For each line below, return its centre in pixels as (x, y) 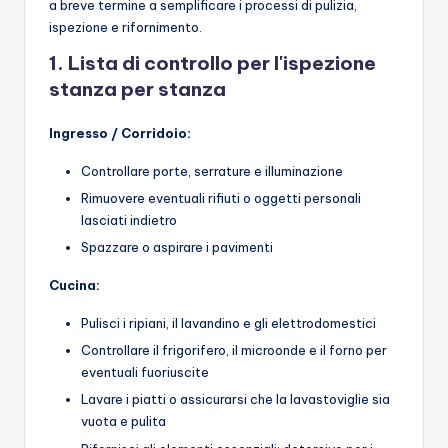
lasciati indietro (129, 220)
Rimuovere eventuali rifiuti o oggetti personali (221, 198)
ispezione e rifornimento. (125, 27)
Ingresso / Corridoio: (120, 133)
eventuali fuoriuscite (145, 372)
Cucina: (74, 285)
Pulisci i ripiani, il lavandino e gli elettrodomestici (228, 323)
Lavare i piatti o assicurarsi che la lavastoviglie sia (235, 399)
